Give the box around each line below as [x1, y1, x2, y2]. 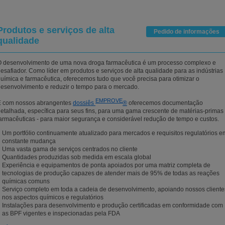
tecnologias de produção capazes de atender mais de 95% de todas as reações [2, 170, 219, 177]
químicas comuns [2, 178, 50, 185]
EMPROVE [95, 97, 123, 103]
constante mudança [2, 138, 56, 145]
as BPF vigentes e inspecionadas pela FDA [2, 210, 120, 217]
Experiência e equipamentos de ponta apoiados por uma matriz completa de [2, 162, 210, 169]
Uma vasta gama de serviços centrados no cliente [2, 146, 138, 153]
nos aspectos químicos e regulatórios [2, 194, 103, 201]
